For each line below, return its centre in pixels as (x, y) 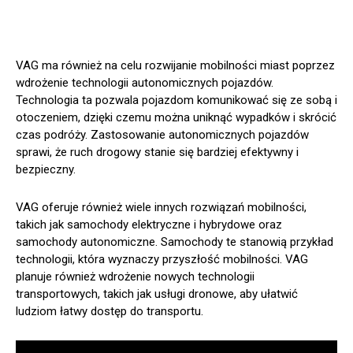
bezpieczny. (46, 170)
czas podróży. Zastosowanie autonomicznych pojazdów (162, 135)
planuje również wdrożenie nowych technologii (135, 277)
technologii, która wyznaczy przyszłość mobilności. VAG (162, 260)
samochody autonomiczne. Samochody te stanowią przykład (175, 242)
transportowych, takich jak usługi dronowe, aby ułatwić (157, 294)
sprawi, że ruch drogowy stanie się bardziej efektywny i (157, 152)
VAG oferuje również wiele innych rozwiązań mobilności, (161, 208)
